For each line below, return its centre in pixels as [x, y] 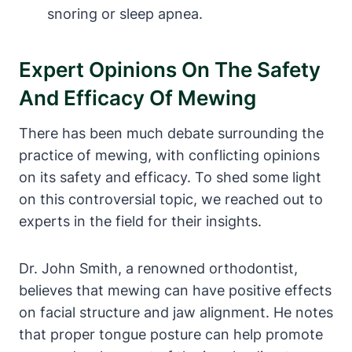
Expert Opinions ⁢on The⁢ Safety [170, 69]
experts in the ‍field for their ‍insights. [140, 221]
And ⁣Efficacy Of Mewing [137, 97]
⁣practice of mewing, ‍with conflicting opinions [169, 155]
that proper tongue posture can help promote [171, 334]
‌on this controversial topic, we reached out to [171, 199]
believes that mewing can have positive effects [175, 290]
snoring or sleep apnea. [125, 13]
